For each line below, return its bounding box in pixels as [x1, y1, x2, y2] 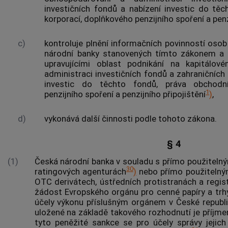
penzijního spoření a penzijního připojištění [44, 89, 206, 100]
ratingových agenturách [34, 166, 126, 177]
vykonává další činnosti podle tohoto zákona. [44, 113, 217, 124]
